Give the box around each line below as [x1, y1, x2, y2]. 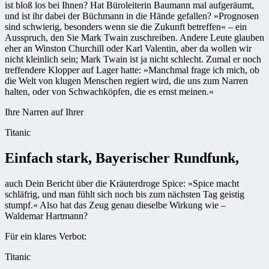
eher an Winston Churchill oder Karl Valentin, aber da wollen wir [5, 43, 252, 54]
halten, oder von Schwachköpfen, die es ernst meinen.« [5, 86, 214, 97]
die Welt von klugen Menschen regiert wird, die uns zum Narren [5, 76, 248, 86]
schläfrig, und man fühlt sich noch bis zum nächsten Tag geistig [5, 189, 244, 199]
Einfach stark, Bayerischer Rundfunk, [5, 150, 239, 166]
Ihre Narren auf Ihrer [5, 107, 83, 118]
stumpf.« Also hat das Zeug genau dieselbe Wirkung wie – [5, 199, 226, 210]
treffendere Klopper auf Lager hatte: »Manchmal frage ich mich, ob [5, 65, 259, 76]
